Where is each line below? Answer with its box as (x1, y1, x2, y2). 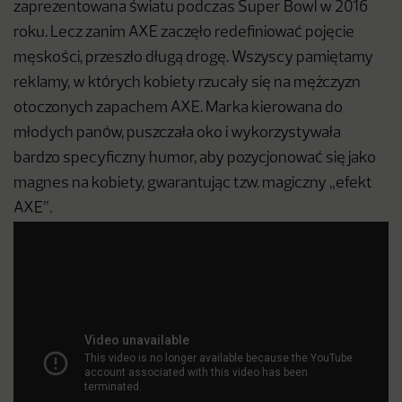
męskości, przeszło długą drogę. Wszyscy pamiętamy (13, 50, 373, 66)
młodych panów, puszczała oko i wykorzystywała (13, 126, 341, 142)
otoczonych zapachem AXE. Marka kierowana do (13, 100, 343, 117)
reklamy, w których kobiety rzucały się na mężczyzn (13, 75, 361, 92)
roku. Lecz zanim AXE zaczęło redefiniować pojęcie (13, 25, 354, 41)
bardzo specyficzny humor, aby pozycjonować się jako (13, 151, 376, 167)
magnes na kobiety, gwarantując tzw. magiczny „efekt (13, 176, 372, 192)
